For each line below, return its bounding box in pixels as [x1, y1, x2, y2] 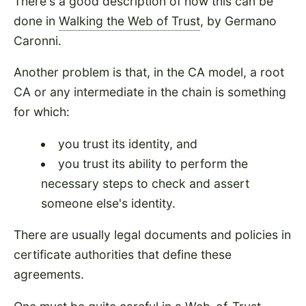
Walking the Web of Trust [59, 13, 200, 28]
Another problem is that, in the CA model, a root [14, 65, 284, 80]
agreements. [14, 267, 84, 282]
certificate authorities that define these [14, 247, 232, 262]
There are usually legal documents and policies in [14, 227, 291, 242]
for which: [14, 105, 70, 120]
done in [14, 13, 59, 28]
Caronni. [14, 33, 61, 48]
